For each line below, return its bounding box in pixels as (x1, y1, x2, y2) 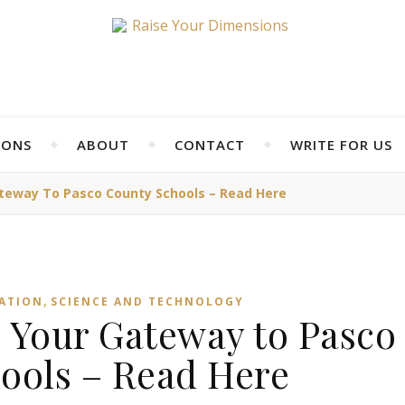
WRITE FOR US (289, 136, 392, 154)
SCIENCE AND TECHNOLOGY (50, 294, 244, 309)
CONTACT (174, 136, 245, 154)
